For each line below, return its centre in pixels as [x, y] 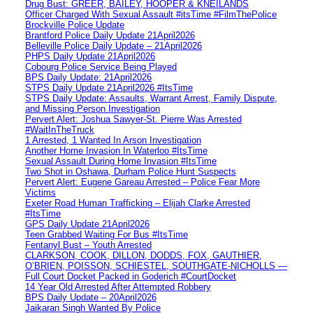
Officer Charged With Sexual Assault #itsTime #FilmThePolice [151, 14]
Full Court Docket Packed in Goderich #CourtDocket [131, 276]
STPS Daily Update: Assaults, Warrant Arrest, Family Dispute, [151, 98]
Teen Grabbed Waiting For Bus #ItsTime [107, 234]
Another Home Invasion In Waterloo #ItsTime [116, 150]
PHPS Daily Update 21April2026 [90, 56]
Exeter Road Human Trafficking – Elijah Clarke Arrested [138, 203]
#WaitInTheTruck [60, 129]
